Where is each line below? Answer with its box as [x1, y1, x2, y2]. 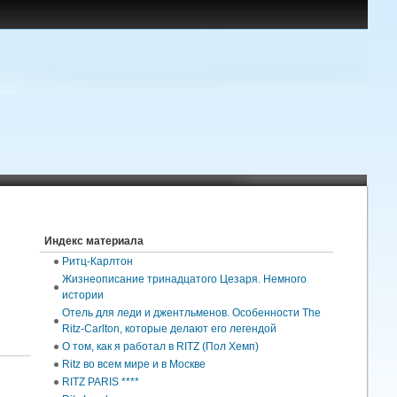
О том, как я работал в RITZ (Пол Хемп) [62, 340, 259, 353]
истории [62, 289, 104, 301]
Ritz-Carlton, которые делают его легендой [62, 323, 276, 335]
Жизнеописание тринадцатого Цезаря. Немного [62, 273, 307, 285]
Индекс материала [44, 235, 144, 247]
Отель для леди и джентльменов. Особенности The [62, 307, 321, 319]
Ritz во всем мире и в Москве [62, 358, 206, 370]
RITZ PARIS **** [62, 376, 139, 388]
